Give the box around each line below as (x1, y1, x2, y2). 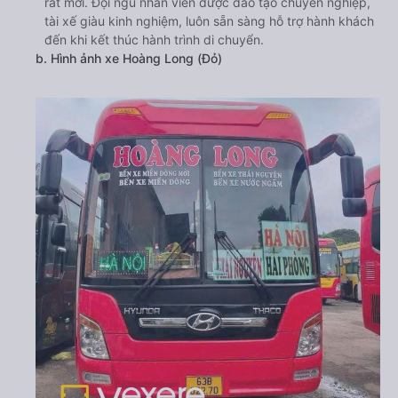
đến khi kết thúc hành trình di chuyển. (44, 32, 264, 47)
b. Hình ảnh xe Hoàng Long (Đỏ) (36, 51, 222, 66)
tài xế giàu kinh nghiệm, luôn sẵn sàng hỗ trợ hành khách (44, 13, 374, 28)
